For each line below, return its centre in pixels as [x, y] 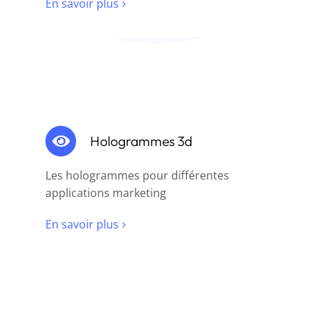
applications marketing [106, 193]
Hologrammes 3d [141, 141]
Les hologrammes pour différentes [137, 175]
